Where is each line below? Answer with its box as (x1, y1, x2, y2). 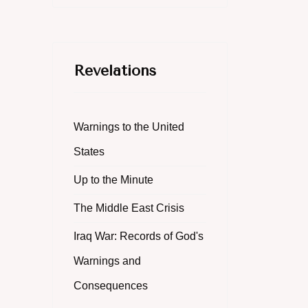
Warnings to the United (74, 121, 184, 133)
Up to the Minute (74, 174, 153, 186)
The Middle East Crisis (74, 202, 184, 214)
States (74, 146, 104, 157)
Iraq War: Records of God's (74, 230, 203, 242)
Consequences (74, 280, 148, 291)
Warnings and (74, 255, 141, 267)
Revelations (74, 62, 156, 80)
